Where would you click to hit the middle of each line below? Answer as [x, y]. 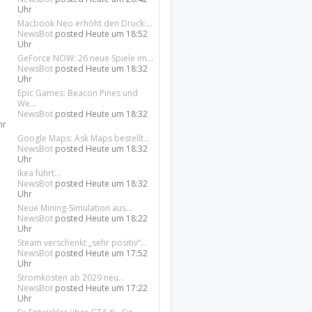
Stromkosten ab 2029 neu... [71, 278]
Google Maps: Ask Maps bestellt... [84, 138]
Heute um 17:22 [117, 288]
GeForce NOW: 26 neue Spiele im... [86, 58]
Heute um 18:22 [117, 218]
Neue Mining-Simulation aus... [75, 208]
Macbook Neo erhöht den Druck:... [85, 23]
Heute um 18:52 [117, 34]
